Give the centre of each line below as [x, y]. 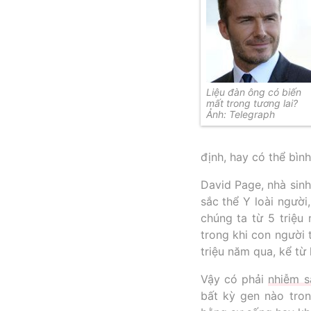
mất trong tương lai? [252, 103]
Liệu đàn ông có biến [253, 92]
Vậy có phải [234, 279]
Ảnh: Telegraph [240, 114]
